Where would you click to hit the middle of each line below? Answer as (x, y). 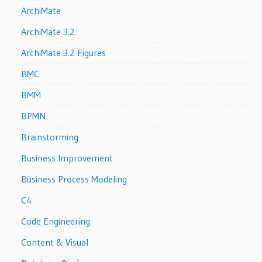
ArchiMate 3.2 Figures (64, 52)
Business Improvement (67, 158)
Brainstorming (50, 137)
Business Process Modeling (74, 179)
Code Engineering (56, 221)
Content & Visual (55, 242)
